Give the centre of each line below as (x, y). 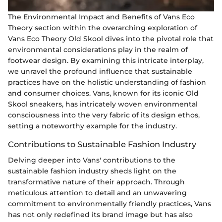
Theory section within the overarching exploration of (103, 28)
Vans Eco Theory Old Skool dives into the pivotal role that (111, 38)
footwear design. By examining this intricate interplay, (106, 60)
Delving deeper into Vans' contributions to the (92, 160)
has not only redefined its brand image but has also (100, 214)
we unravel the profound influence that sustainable (100, 71)
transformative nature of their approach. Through (96, 182)
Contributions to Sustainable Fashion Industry (102, 144)
